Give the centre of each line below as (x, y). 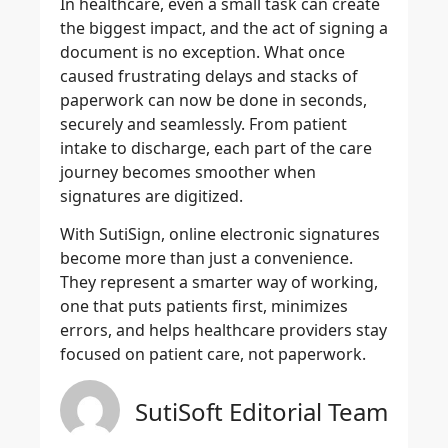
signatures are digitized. (151, 195)
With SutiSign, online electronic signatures (220, 233)
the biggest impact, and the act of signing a (224, 27)
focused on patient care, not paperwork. (213, 353)
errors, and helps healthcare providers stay (223, 329)
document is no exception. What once (202, 51)
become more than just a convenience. (206, 257)
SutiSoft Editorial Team (261, 412)
